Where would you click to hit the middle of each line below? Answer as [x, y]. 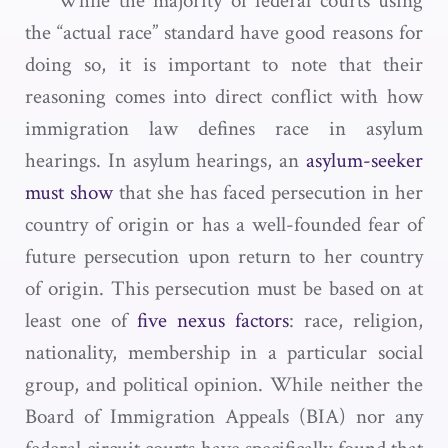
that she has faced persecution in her [268, 192]
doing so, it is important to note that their [224, 64]
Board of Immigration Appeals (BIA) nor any [224, 416]
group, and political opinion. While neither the [224, 384]
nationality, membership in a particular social [224, 352]
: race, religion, [356, 320]
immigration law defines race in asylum [224, 128]
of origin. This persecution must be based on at [224, 288]
